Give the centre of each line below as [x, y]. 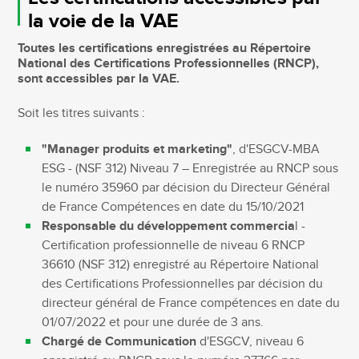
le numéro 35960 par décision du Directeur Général [186, 188]
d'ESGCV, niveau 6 [250, 341]
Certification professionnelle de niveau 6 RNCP [173, 245]
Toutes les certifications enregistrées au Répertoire [165, 48]
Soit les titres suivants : [82, 113]
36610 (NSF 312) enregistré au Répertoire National [181, 264]
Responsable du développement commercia [169, 226]
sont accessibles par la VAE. [99, 79]
